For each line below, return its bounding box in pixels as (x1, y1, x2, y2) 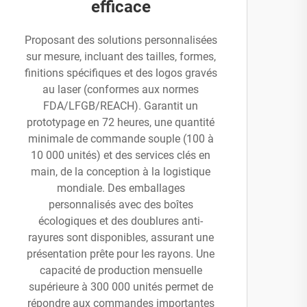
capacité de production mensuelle (39, 264, 202, 277)
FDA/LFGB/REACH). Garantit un (43, 99, 198, 112)
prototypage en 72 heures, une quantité (27, 116, 214, 129)
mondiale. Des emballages (56, 182, 185, 195)
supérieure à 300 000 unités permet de (28, 280, 213, 293)
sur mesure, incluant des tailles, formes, (25, 50, 216, 63)
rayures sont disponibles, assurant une (27, 231, 214, 244)
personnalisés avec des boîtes (48, 198, 193, 211)
